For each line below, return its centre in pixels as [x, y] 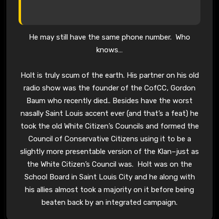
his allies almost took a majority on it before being [109, 190]
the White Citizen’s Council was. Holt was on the [109, 164]
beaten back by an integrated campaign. [109, 203]
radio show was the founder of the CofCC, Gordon [109, 88]
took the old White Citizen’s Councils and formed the [109, 126]
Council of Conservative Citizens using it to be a [109, 139]
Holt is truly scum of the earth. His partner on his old [109, 76]
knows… [109, 50]
